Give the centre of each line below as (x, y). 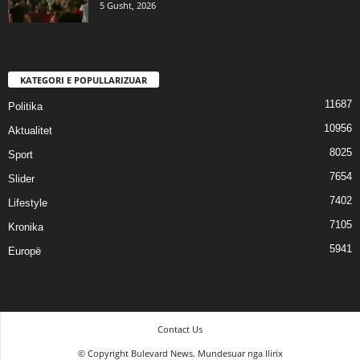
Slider (21, 179)
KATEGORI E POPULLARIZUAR (84, 80)
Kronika (26, 227)
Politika (25, 107)
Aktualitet (30, 131)
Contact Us (180, 329)
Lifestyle (28, 203)
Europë (25, 252)
